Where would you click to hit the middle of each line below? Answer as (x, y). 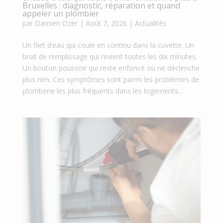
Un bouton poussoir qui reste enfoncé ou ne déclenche (111, 68)
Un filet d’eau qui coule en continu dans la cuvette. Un (108, 45)
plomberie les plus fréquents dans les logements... (102, 91)
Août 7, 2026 (106, 23)
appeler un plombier (60, 13)
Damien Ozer (56, 23)
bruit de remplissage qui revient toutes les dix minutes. (110, 56)
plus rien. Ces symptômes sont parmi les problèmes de (111, 79)
